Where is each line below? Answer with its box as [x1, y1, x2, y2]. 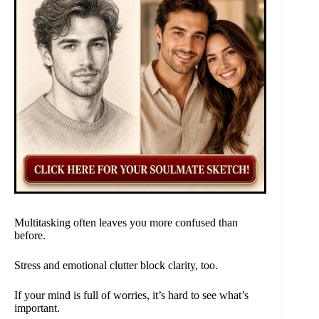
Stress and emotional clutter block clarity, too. [14, 259, 218, 272]
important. [14, 302, 60, 315]
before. [14, 229, 46, 242]
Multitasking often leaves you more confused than [14, 216, 238, 229]
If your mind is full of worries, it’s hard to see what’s [14, 289, 249, 302]
